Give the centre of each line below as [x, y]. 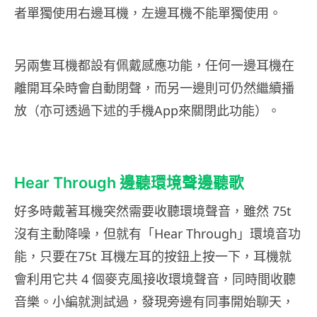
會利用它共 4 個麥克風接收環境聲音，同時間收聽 [155, 279]
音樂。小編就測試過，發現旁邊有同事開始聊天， [154, 302]
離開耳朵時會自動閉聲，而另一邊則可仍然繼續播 [154, 88]
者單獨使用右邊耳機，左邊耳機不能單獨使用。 [148, 13]
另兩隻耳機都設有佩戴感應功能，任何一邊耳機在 [154, 65]
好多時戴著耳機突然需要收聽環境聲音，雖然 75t [153, 211]
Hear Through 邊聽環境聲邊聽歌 [129, 183]
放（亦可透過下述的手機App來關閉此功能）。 [147, 111]
